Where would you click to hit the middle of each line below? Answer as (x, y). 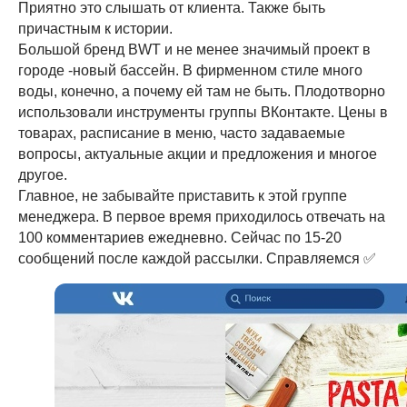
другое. (43, 175)
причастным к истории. (95, 29)
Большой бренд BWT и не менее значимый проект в (194, 50)
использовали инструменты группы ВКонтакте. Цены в (203, 112)
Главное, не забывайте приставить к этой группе (183, 196)
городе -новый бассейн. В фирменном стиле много (190, 70)
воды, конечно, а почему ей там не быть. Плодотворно (202, 91)
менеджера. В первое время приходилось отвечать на (202, 217)
